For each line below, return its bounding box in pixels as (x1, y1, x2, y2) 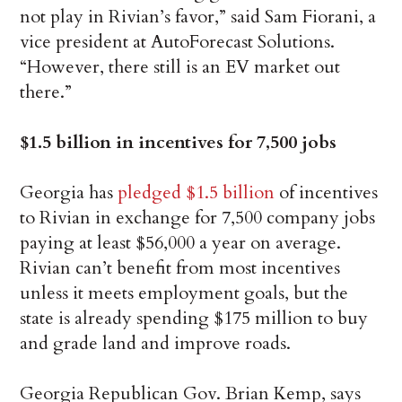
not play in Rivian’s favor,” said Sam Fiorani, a (20, 4, 377, 30)
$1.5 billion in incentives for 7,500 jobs (20, 130, 337, 155)
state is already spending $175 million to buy (20, 306, 369, 331)
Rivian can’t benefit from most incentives (20, 256, 341, 281)
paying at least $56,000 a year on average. (20, 231, 342, 256)
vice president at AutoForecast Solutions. (20, 30, 336, 55)
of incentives (275, 180, 379, 205)
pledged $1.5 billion (118, 180, 275, 205)
